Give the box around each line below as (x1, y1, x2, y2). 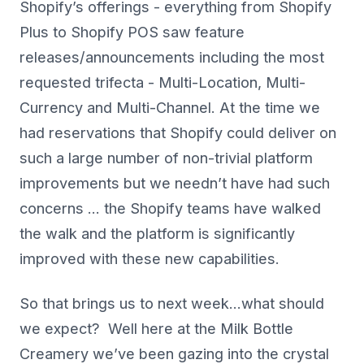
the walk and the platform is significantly (19, 225, 295, 243)
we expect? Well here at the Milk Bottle (19, 320, 293, 338)
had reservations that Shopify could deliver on (19, 124, 336, 142)
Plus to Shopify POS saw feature (19, 24, 245, 41)
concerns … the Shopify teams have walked (19, 200, 321, 218)
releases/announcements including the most (19, 49, 324, 67)
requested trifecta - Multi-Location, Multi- (19, 74, 305, 92)
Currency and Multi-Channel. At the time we (19, 99, 320, 117)
